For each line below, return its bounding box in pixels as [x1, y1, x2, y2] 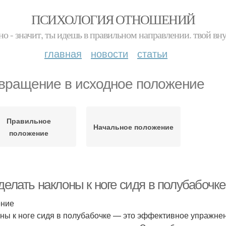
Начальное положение [93, 122, 174, 132]
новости [91, 46, 128, 61]
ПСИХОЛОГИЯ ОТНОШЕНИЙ [31, 11, 195, 28]
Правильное [7, 116, 51, 126]
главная [44, 46, 82, 61]
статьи [137, 46, 167, 61]
